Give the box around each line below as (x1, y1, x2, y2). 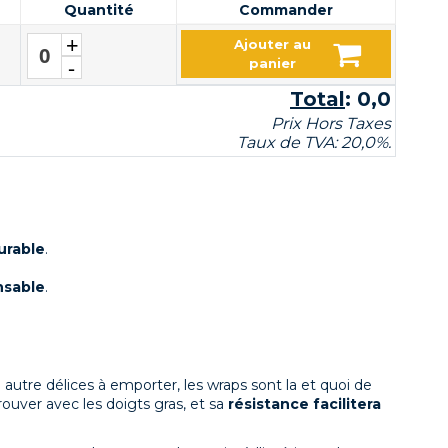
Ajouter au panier (36, 45, 164, 62)
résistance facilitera (228, 395, 381, 414)
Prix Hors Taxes (271, 113, 391, 133)
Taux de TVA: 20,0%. (237, 132, 391, 152)
